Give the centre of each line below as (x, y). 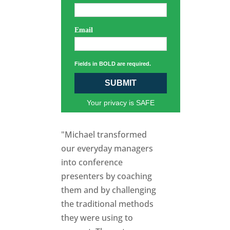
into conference (92, 162)
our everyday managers (107, 148)
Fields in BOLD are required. (113, 63)
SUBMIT (121, 83)
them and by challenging (109, 190)
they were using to (97, 217)
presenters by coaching (107, 176)
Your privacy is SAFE (121, 102)
